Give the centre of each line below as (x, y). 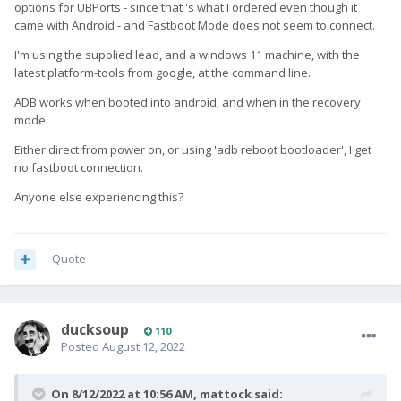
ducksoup (95, 330)
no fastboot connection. (79, 168)
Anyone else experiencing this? (99, 197)
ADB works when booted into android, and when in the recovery (188, 102)
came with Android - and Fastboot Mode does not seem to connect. (195, 26)
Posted (81, 347)
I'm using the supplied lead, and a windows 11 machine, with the (187, 55)
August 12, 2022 (144, 347)
